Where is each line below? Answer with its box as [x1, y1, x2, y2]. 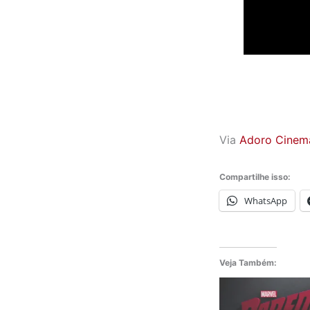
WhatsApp [244, 194, 287, 207]
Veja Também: [219, 257, 277, 268]
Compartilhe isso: [219, 171, 291, 182]
